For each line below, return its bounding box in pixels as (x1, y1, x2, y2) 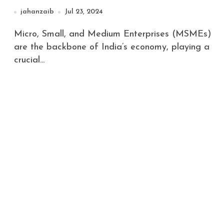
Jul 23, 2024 (64, 8, 103, 15)
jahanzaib (20, 8, 54, 15)
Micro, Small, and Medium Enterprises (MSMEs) (14, 29, 22, 39)
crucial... (14, 55, 44, 65)
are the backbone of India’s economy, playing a (14, 42, 209, 52)
